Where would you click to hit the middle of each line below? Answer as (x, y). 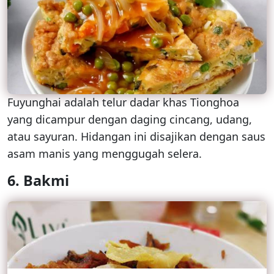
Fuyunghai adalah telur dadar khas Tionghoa (123, 102)
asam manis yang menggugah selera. (105, 154)
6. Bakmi (38, 181)
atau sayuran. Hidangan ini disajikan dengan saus (136, 137)
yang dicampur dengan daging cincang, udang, (130, 120)
